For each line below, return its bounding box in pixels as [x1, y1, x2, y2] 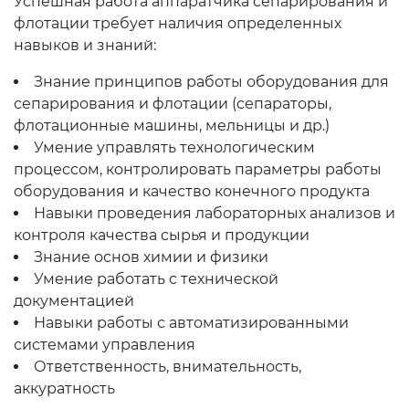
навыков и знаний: [14, 37, 156, 54]
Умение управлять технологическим [34, 139, 315, 156]
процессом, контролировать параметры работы [14, 161, 382, 178]
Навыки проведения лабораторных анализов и [34, 204, 395, 222]
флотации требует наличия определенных [14, 15, 341, 32]
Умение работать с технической [34, 270, 278, 288]
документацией [14, 292, 134, 309]
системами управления [14, 336, 195, 353]
